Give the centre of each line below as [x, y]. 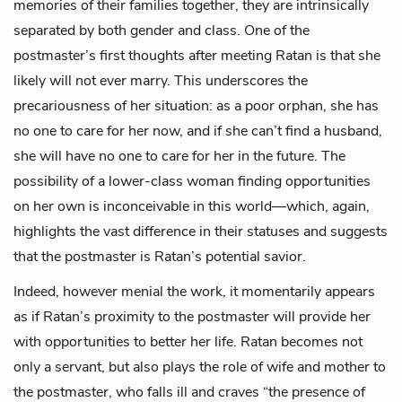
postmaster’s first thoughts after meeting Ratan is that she [197, 55]
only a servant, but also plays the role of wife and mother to [200, 367]
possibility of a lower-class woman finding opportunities [192, 181]
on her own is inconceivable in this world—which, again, [192, 206]
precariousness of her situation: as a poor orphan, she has [196, 105]
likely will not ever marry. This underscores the [161, 80]
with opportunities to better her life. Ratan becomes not [188, 341]
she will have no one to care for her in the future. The [179, 156]
